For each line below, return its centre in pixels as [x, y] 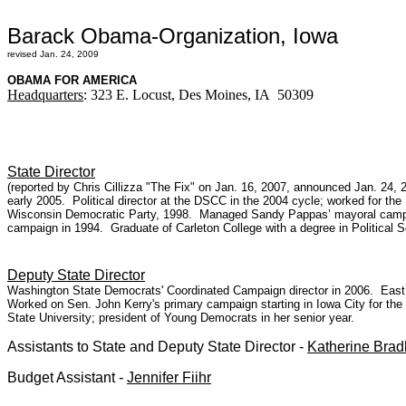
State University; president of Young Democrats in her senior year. [181, 318]
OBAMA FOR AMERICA [74, 80]
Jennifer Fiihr [169, 377]
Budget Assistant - [67, 377]
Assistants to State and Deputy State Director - [157, 347]
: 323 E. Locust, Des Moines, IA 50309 [198, 95]
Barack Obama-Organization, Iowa [173, 36]
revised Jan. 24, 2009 [53, 54]
